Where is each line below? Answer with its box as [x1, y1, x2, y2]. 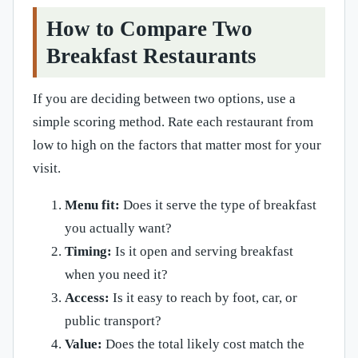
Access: [65, 290, 109, 306]
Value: [65, 336, 102, 352]
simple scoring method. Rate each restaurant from [33, 114, 313, 130]
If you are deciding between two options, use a [33, 91, 296, 107]
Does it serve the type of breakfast [120, 197, 316, 213]
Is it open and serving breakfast [112, 244, 293, 260]
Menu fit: [65, 197, 120, 213]
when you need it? [65, 267, 168, 283]
